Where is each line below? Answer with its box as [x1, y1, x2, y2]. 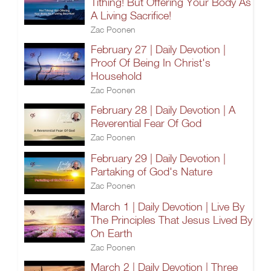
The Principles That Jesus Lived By [91, 214, 252, 226]
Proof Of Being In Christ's [91, 56, 211, 69]
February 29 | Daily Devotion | [91, 152, 226, 165]
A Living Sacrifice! [91, 9, 171, 22]
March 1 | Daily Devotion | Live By [91, 200, 244, 213]
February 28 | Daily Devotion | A [91, 103, 235, 116]
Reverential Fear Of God [91, 117, 201, 129]
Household [91, 70, 142, 82]
